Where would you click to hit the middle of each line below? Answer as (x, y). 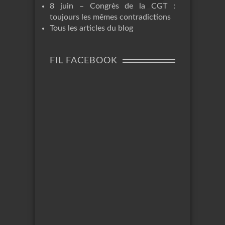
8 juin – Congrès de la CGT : (113, 6)
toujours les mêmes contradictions (110, 17)
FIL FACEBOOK (84, 61)
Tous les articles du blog (91, 28)
